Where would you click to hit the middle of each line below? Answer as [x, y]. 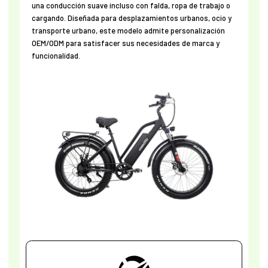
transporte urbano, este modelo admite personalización [128, 31]
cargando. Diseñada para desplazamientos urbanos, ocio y [131, 18]
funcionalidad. [56, 56]
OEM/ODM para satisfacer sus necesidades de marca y [125, 43]
